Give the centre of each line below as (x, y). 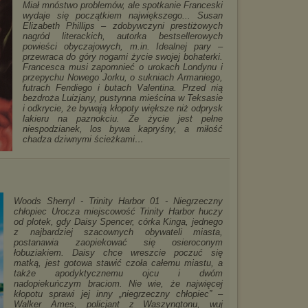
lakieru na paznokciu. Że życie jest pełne (122, 119)
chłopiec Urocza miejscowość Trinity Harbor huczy (118, 211)
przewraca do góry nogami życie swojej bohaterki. (122, 57)
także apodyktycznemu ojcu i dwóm (118, 273)
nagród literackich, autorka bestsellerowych (122, 36)
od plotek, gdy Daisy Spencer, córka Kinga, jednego (118, 222)
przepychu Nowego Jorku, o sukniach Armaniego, (122, 77)
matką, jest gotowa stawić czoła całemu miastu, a (118, 263)
